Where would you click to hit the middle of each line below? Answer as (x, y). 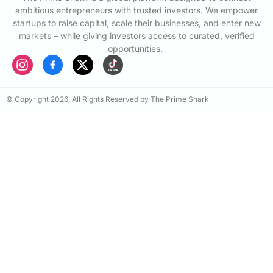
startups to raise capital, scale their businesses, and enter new (136, 23)
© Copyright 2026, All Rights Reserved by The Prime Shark (108, 99)
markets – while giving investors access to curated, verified (136, 35)
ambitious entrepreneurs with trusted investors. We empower (136, 10)
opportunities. (135, 48)
